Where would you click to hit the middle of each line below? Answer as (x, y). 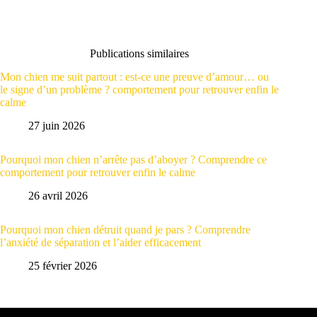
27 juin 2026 (57, 125)
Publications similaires (140, 54)
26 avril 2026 (58, 195)
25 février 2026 (63, 265)
